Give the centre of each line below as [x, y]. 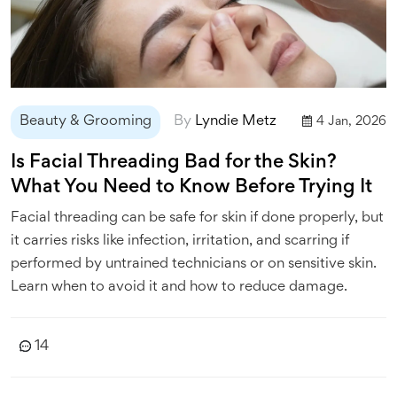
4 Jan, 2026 [351, 121]
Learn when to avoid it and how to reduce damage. [179, 287]
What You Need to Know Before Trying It [191, 187]
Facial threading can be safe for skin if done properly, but [197, 218]
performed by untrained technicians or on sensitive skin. [194, 264]
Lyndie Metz [236, 121]
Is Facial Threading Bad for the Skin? [174, 163]
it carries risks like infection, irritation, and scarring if [180, 241]
